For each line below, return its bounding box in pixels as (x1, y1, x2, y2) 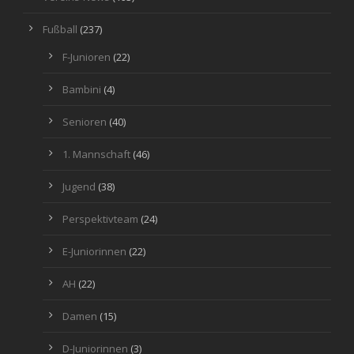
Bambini (62, 81, 101, 96)
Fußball (43, 21, 77, 36)
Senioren (62, 114, 107, 129)
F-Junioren (62, 49, 111, 64)
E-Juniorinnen (62, 243, 126, 258)
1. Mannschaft (62, 146, 130, 161)
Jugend (62, 179, 96, 194)
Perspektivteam (62, 211, 138, 226)
